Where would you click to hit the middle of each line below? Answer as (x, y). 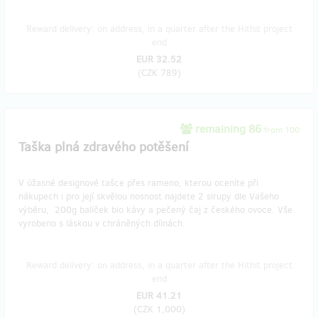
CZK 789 (159, 73)
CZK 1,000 (159, 309)
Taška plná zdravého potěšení (104, 147)
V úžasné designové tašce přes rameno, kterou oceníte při (138, 183)
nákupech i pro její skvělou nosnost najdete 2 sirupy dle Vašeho (149, 197)
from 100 (282, 130)
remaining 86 (228, 129)
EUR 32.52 (159, 60)
